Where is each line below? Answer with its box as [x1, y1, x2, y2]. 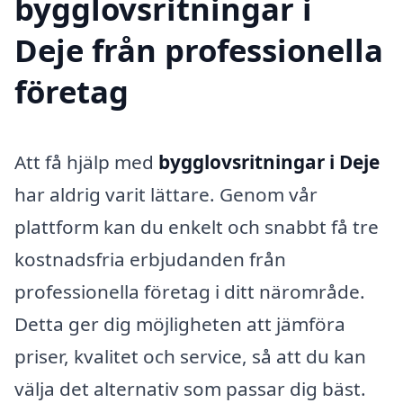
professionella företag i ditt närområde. [14, 279, 365, 305]
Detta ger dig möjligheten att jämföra [14, 311, 345, 337]
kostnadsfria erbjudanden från [14, 246, 286, 273]
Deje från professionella [14, 29, 383, 72]
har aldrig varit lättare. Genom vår [14, 182, 318, 208]
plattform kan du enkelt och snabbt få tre [14, 214, 379, 240]
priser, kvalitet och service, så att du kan [14, 344, 366, 370]
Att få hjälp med [14, 149, 158, 175]
